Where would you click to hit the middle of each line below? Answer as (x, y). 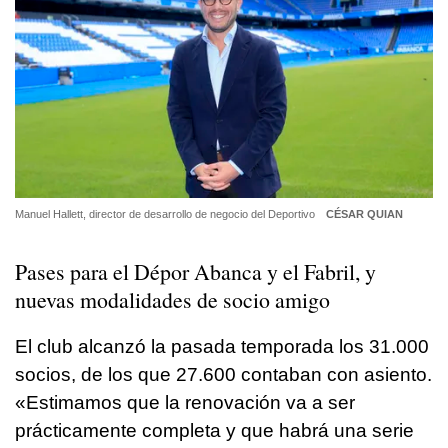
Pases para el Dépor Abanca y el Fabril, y (195, 272)
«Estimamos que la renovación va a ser (185, 403)
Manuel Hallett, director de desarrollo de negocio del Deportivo (166, 213)
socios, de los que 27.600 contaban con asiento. (223, 375)
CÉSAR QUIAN (364, 213)
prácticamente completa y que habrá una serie (214, 431)
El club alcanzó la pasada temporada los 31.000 (222, 347)
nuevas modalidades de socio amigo (172, 300)
